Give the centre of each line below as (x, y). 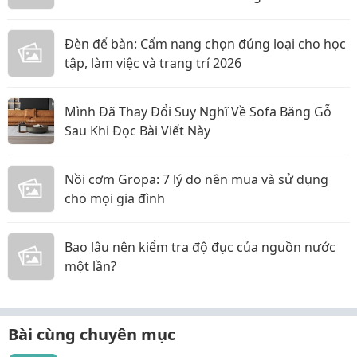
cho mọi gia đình (115, 198)
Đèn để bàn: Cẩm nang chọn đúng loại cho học (205, 44)
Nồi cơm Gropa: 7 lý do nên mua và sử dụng (196, 179)
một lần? (90, 266)
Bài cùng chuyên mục (92, 334)
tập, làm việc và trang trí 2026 (153, 63)
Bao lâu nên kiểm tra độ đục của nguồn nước (200, 247)
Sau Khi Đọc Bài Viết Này (137, 131)
